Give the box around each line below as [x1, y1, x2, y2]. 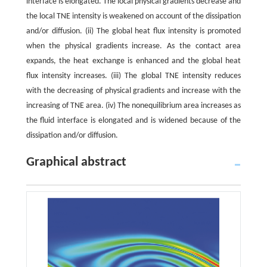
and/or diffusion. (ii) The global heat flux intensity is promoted [26, 26, 241, 36]
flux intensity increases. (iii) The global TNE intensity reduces [26, 71, 241, 80]
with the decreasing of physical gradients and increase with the [26, 86, 241, 95]
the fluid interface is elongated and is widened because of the [26, 116, 241, 125]
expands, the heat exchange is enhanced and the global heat [26, 56, 241, 66]
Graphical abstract [26, 155, 126, 169]
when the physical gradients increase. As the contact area [26, 41, 241, 51]
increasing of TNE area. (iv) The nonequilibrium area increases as [26, 101, 241, 110]
